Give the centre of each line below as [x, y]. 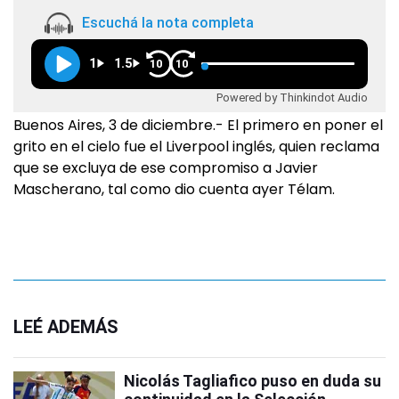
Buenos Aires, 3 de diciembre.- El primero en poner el [198, 125]
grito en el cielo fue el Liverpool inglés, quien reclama [196, 147]
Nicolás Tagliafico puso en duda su [252, 381]
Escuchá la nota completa [168, 23]
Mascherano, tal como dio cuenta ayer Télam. [174, 189]
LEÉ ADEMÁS [66, 327]
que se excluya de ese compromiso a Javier [166, 168]
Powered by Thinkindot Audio [292, 97]
